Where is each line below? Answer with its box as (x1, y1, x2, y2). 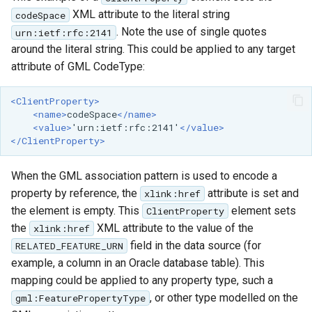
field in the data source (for (127, 238, 261, 252)
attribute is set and (204, 186, 299, 200)
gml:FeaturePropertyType (15, 291, 146, 304)
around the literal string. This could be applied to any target (11, 42, 295, 56)
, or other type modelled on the (149, 290, 298, 304)
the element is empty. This (11, 203, 142, 217)
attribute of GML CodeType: (11, 60, 145, 74)
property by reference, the (11, 186, 140, 200)
